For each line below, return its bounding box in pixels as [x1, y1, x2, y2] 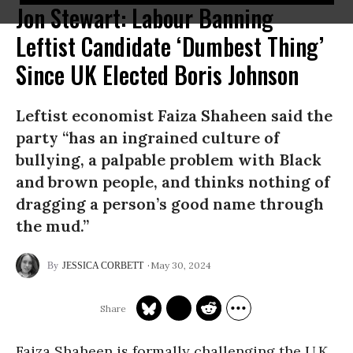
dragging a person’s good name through [16, 194, 324, 214]
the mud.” [16, 216, 89, 236]
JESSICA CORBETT [62, 260, 143, 271]
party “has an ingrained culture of [16, 128, 280, 147]
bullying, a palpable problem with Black [16, 150, 321, 169]
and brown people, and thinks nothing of [16, 172, 330, 191]
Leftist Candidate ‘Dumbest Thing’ [16, 28, 324, 64]
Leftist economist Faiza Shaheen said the [16, 106, 333, 125]
